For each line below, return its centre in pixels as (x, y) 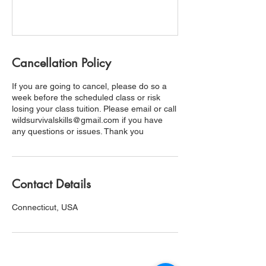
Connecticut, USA (45, 208)
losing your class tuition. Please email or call (94, 109)
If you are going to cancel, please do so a (89, 86)
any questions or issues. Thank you (78, 132)
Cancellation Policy (61, 63)
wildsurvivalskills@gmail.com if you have (87, 120)
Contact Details (51, 184)
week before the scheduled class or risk (86, 98)
